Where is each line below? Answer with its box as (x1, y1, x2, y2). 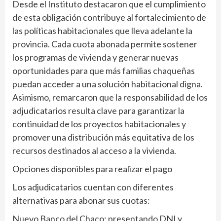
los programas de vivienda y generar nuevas (12, 52, 179, 63)
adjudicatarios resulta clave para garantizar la (12, 105, 184, 116)
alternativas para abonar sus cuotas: (12, 195, 150, 206)
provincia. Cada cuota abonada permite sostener (12, 38, 197, 49)
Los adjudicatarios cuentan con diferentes (12, 182, 174, 192)
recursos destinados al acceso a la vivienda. (12, 145, 176, 156)
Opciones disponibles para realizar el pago (12, 163, 172, 174)
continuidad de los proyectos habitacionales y (12, 118, 186, 129)
